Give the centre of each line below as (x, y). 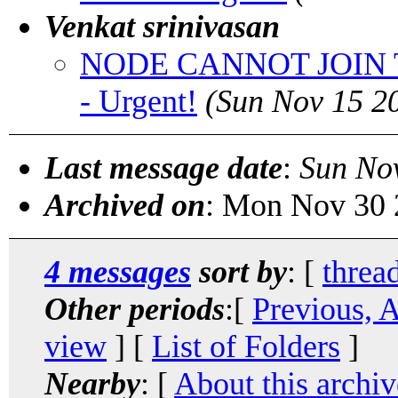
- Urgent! (139, 101)
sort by (239, 271)
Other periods (135, 309)
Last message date (163, 167)
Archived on (125, 205)
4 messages (118, 271)
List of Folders (246, 346)
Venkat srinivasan (162, 26)
